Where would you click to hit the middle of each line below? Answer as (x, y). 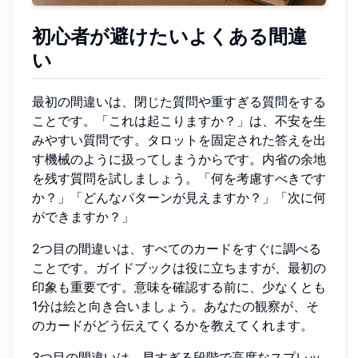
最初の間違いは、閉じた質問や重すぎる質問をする (179, 102)
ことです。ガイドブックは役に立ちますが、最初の (179, 268)
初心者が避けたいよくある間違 (169, 37)
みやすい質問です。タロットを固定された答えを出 (179, 140)
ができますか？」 (83, 217)
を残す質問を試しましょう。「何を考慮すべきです (179, 179)
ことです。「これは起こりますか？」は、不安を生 (179, 121)
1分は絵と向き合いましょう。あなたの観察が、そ (175, 306)
